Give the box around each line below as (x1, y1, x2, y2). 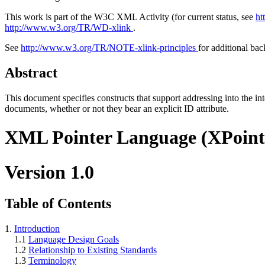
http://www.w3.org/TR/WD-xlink (5, 22, 133, 33)
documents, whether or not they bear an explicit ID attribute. (5, 103, 229, 114)
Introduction (14, 224, 60, 234)
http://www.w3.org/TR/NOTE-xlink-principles (21, 43, 198, 53)
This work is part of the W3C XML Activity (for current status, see (5, 12, 256, 22)
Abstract (5, 65, 57, 81)
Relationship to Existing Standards (28, 245, 157, 256)
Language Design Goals (28, 234, 119, 245)
